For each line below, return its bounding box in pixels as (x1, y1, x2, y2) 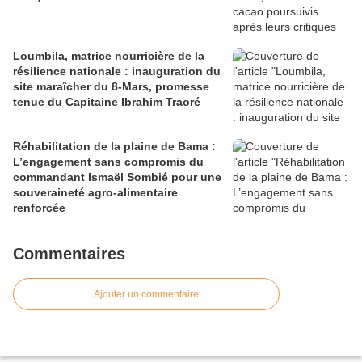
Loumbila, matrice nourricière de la (13, 49, 204, 63)
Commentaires (13, 245, 125, 263)
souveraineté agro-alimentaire (13, 186, 178, 200)
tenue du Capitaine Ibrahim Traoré (13, 95, 200, 109)
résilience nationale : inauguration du (13, 65, 221, 78)
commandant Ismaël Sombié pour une (13, 170, 221, 184)
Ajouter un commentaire (94, 288, 199, 301)
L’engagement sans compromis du (13, 155, 204, 169)
